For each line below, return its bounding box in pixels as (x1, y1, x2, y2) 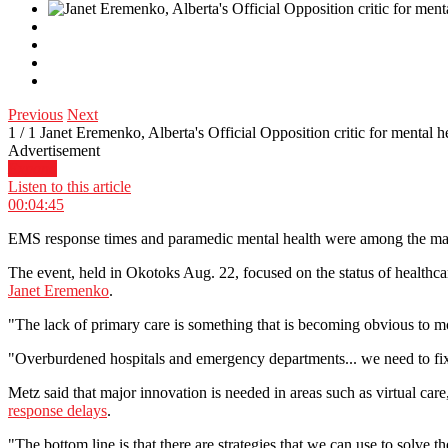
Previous (8, 106, 63, 124)
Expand (8, 160, 57, 178)
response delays (8, 402, 107, 420)
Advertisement (8, 142, 100, 160)
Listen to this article (8, 178, 131, 196)
